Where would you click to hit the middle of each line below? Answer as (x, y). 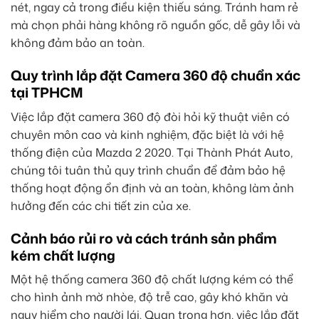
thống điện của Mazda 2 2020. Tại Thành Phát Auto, (152, 152)
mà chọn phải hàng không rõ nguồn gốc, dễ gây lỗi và (156, 25)
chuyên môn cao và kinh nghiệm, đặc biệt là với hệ (147, 134)
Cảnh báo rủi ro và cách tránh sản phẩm (144, 238)
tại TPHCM (47, 93)
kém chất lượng (63, 255)
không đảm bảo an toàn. (78, 43)
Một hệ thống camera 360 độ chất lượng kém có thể (152, 279)
